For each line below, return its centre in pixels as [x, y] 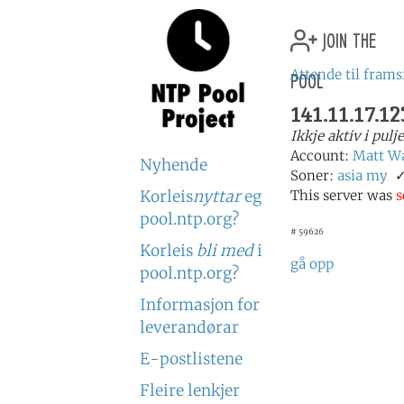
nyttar [217, 197]
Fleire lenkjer [190, 390]
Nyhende [174, 165]
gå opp [312, 264]
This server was [343, 195]
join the [347, 38]
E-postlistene [191, 359]
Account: [321, 156]
